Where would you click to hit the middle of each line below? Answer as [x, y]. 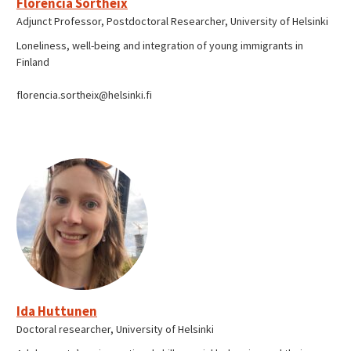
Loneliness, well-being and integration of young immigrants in [160, 45]
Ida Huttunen [57, 311]
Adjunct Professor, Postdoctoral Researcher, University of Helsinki [172, 21]
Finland [33, 62]
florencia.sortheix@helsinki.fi [84, 94]
